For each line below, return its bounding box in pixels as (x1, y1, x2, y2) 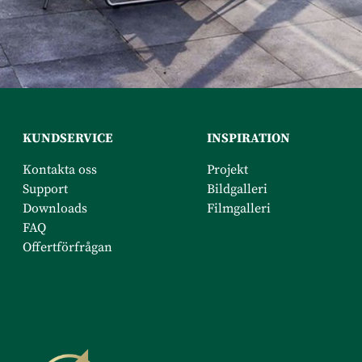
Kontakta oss (23, 161, 100, 178)
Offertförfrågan (23, 238, 112, 255)
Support (23, 180, 68, 197)
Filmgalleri (207, 200, 271, 217)
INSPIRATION (207, 129, 290, 146)
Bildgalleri (207, 180, 267, 197)
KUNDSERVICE (23, 129, 113, 146)
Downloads (23, 200, 87, 217)
